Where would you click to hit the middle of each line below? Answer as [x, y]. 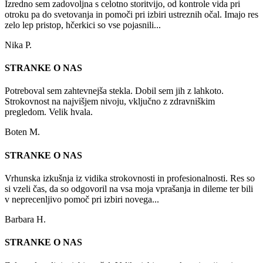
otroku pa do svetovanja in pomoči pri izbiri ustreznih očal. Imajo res [131, 14]
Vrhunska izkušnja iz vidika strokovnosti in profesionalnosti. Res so [130, 178]
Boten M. [22, 132]
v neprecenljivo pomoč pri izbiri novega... [82, 200]
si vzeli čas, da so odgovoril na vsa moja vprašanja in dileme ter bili [129, 189]
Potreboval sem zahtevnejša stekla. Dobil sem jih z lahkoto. [114, 91]
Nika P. [18, 45]
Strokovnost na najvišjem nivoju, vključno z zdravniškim [110, 102]
